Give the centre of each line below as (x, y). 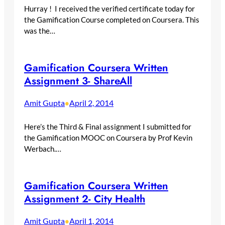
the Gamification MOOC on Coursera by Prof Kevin (108, 137)
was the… (40, 30)
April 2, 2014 (91, 102)
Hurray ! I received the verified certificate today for (109, 8)
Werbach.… (43, 148)
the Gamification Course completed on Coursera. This (112, 19)
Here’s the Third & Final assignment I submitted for (108, 126)
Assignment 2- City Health (85, 199)
